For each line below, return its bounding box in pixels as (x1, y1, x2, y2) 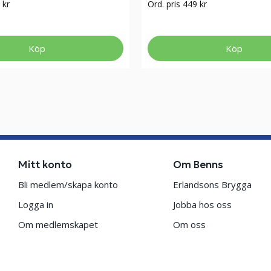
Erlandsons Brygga (172, 178, 252, 191)
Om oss (172, 218, 206, 230)
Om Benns (172, 158, 223, 171)
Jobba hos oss (172, 198, 232, 211)
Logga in (18, 198, 54, 211)
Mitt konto (18, 158, 73, 171)
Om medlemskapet (18, 218, 99, 230)
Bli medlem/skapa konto (18, 178, 119, 191)
